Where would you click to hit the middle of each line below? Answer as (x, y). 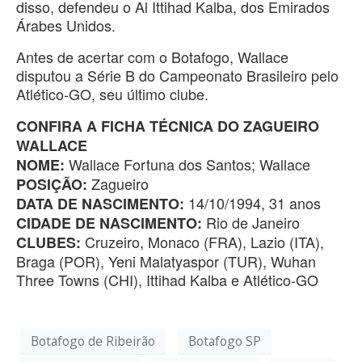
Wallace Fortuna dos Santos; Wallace (187, 164)
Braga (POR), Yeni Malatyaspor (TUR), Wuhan (166, 261)
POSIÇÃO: (52, 185)
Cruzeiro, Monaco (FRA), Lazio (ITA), (202, 242)
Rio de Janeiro (251, 223)
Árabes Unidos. (66, 25)
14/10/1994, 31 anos (253, 203)
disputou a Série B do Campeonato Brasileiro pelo (177, 76)
